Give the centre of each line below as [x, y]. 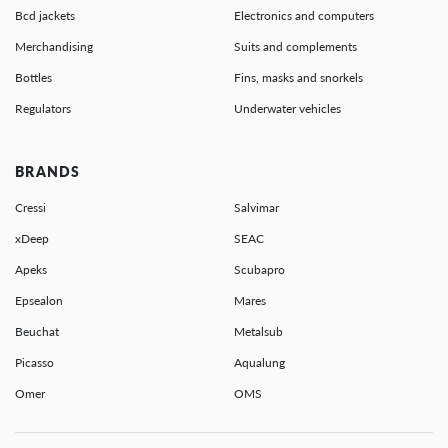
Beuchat [37, 332]
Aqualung [259, 363]
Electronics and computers [304, 16]
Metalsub [258, 332]
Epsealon [39, 301]
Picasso [34, 363]
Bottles [33, 78]
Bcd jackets [45, 16]
